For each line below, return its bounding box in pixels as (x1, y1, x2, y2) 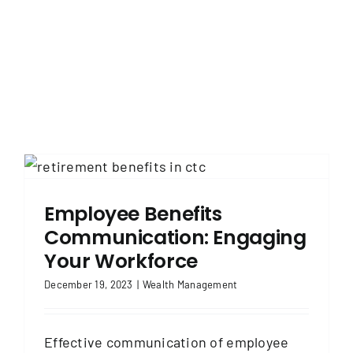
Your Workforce (44, 247, 198, 275)
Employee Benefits (44, 199, 222, 228)
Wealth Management (142, 277, 238, 291)
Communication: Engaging (44, 223, 307, 251)
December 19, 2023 (44, 277, 133, 291)
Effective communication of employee (44, 333, 289, 351)
